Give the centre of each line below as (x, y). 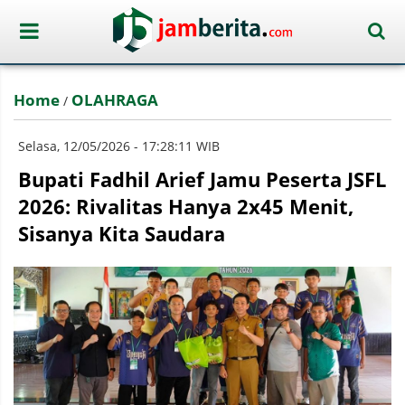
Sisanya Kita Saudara (122, 233)
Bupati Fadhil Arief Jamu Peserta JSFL (202, 179)
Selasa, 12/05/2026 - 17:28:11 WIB (119, 146)
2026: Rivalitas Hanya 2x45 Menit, (186, 206)
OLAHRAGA (115, 100)
